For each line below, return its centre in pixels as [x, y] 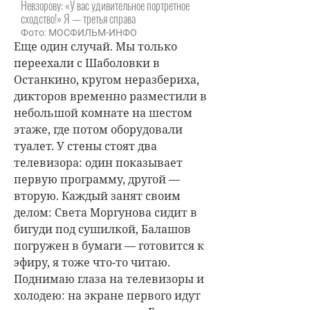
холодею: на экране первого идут [107, 295]
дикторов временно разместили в [110, 96]
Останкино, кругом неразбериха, [107, 80]
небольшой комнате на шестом [103, 113]
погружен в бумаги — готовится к [109, 246]
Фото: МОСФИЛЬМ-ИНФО [79, 33]
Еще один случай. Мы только [95, 46]
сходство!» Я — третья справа [78, 19]
